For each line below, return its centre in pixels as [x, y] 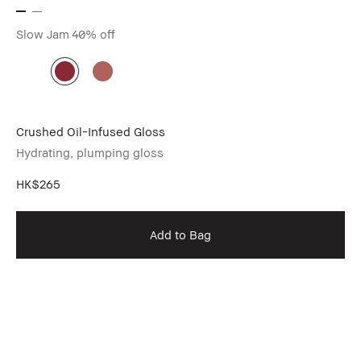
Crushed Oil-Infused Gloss [91, 132]
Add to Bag [180, 235]
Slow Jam [43, 34]
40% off [93, 34]
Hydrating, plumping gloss [90, 153]
